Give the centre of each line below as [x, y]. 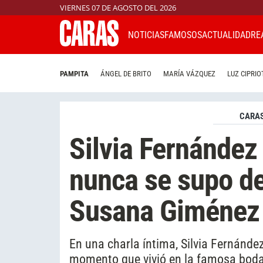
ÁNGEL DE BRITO [126, 74]
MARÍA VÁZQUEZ [189, 74]
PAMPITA [74, 74]
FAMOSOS [183, 35]
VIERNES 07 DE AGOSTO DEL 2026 [118, 8]
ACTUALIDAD [226, 35]
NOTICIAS [146, 35]
